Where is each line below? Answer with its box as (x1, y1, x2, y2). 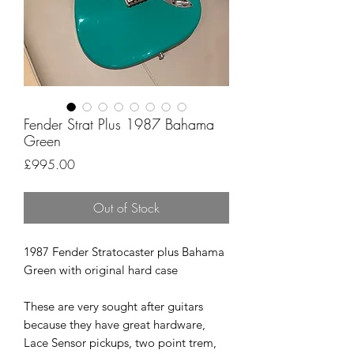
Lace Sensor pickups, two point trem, (24, 335, 217, 351)
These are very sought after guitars (24, 299, 203, 314)
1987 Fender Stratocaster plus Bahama (24, 244, 224, 260)
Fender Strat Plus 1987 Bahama (24, 115, 214, 134)
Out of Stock (93, 199, 160, 217)
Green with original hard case (24, 262, 178, 278)
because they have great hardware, (24, 317, 205, 333)
